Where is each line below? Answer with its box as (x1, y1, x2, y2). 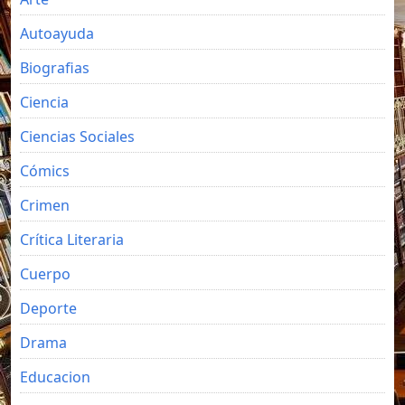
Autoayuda (20, 24, 94, 43)
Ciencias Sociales (20, 127, 135, 146)
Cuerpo (20, 264, 71, 284)
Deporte (20, 298, 77, 318)
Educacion (20, 367, 90, 387)
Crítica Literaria (20, 230, 124, 250)
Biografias (20, 58, 89, 78)
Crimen (20, 195, 70, 215)
